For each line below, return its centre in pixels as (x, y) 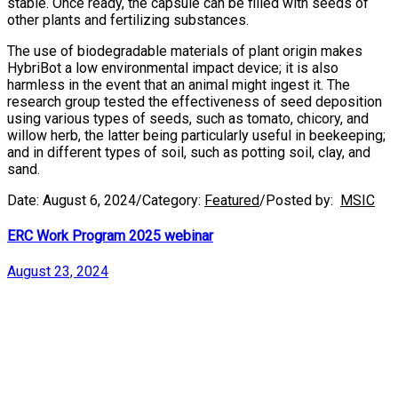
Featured (232, 200)
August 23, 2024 (58, 272)
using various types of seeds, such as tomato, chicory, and (188, 118)
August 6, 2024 (89, 200)
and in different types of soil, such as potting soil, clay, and (189, 152)
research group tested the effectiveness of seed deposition (195, 101)
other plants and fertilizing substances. (128, 20)
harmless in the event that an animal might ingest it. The (179, 84)
